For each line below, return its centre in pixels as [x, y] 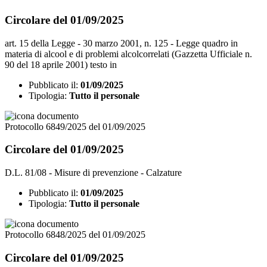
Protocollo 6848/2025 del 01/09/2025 [75, 235]
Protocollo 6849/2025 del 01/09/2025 [75, 126]
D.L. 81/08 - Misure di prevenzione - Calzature [93, 173]
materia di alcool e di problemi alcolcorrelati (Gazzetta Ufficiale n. [128, 54]
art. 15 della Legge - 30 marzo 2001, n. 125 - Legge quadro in [121, 43]
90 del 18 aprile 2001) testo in [61, 64]
